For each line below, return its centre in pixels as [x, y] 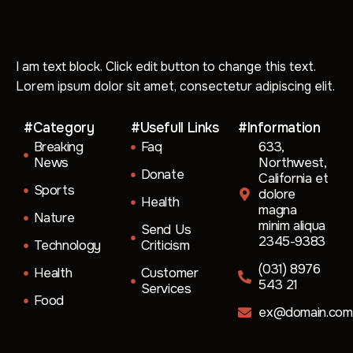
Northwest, [292, 162]
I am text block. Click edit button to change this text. [166, 67]
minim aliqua [292, 225]
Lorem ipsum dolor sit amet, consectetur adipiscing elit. [175, 87]
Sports [54, 190]
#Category [59, 127]
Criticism [165, 245]
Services [166, 288]
